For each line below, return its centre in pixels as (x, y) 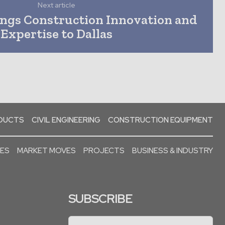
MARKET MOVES (46, 150)
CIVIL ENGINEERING (66, 120)
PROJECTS (104, 150)
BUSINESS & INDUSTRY (172, 150)
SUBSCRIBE (100, 198)
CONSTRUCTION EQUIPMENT (160, 120)
